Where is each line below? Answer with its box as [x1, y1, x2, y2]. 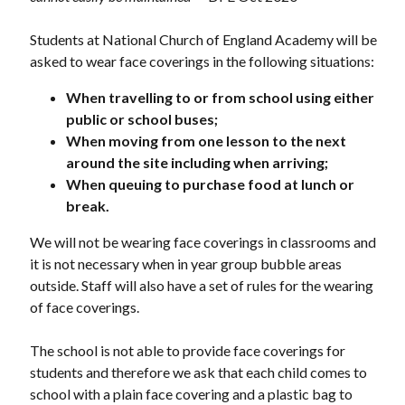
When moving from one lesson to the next [65, 132, 346, 149]
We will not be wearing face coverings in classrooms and [29, 233, 376, 250]
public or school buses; [65, 110, 218, 127]
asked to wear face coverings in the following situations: [29, 52, 374, 70]
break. [65, 197, 109, 214]
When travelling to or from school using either [65, 89, 374, 106]
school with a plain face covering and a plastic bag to [29, 385, 353, 402]
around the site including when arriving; [65, 154, 328, 171]
